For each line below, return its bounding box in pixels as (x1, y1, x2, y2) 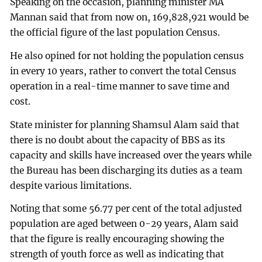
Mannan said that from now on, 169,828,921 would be (10, 11, 249, 23)
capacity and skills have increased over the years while (10, 149, 252, 161)
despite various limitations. (10, 180, 132, 191)
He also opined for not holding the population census (10, 50, 244, 61)
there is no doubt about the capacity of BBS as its (10, 134, 226, 146)
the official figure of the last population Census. (10, 26, 220, 38)
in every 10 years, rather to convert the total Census (10, 65, 237, 77)
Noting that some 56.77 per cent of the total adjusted (10, 203, 243, 215)
